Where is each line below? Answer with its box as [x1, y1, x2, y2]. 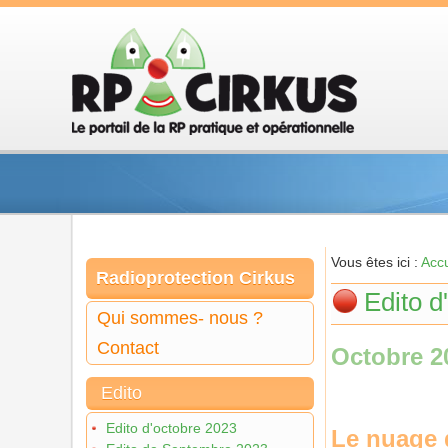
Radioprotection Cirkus [96, 268, 295, 288]
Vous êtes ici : [331, 254, 421, 270]
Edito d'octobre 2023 [106, 420, 237, 436]
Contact [97, 338, 159, 358]
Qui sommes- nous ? [97, 308, 263, 328]
